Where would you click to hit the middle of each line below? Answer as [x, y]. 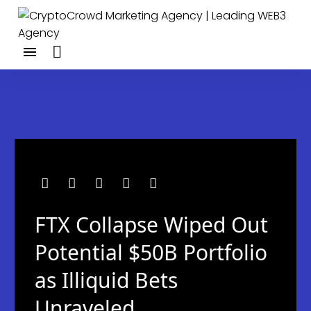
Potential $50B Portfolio [151, 252]
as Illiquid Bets [106, 280]
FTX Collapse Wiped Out [151, 225]
